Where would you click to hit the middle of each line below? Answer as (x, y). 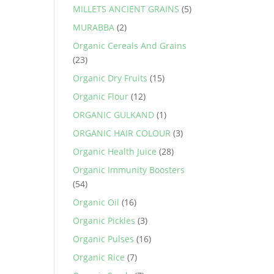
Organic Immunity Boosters (129, 170)
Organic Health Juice (115, 151)
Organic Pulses (104, 239)
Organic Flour (101, 96)
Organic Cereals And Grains (130, 46)
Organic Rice (99, 257)
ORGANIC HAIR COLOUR (122, 133)
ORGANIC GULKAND (114, 115)
